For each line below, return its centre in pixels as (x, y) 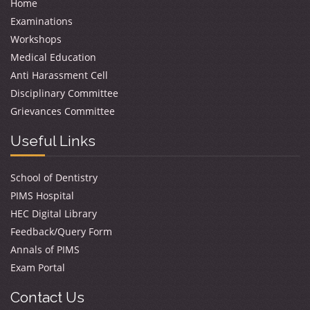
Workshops (36, 39)
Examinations (42, 21)
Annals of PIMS (45, 249)
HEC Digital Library (54, 213)
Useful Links (53, 141)
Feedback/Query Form (61, 231)
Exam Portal (38, 267)
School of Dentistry (54, 177)
